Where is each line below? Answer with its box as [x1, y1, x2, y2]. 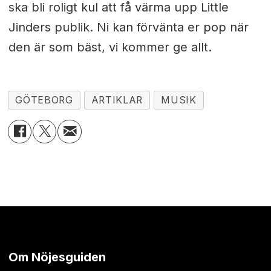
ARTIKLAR [91, 94, 143, 106]
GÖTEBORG [15, 94, 73, 106]
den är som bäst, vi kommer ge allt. [8, 40, 212, 55]
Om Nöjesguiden [8, 249, 106, 264]
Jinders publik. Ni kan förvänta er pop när [8, 20, 249, 35]
